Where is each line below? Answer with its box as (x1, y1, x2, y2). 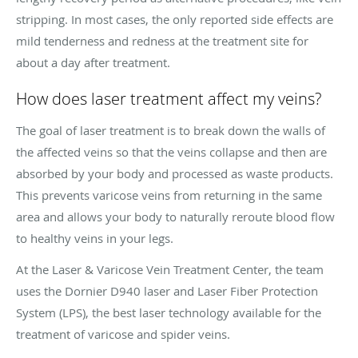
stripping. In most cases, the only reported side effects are (16, 10, 333, 27)
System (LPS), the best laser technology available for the (16, 304, 321, 320)
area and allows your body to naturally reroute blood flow (16, 208, 335, 225)
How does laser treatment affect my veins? (16, 87, 321, 109)
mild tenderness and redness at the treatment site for (16, 32, 308, 49)
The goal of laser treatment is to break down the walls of (16, 121, 325, 138)
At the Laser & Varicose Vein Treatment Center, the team (16, 261, 324, 277)
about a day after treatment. (16, 54, 170, 70)
